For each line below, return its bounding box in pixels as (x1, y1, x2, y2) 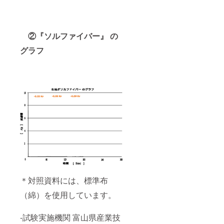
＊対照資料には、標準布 (20, 174, 108, 186)
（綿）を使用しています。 (20, 189, 116, 201)
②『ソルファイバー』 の (28, 30, 118, 42)
